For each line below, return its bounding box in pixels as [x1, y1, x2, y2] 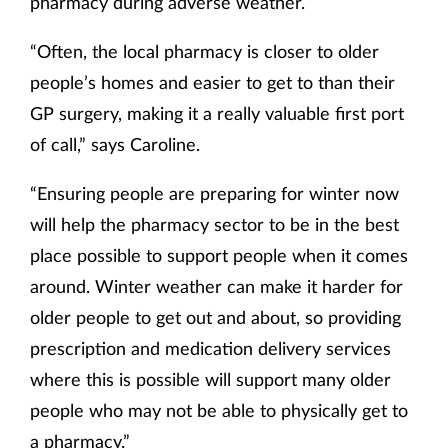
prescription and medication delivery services [30, 337, 391, 360]
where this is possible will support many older [30, 368, 391, 391]
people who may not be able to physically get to [30, 399, 408, 422]
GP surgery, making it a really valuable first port [30, 102, 404, 125]
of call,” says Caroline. [30, 133, 200, 156]
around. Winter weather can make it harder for [30, 275, 403, 298]
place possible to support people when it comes [30, 244, 408, 267]
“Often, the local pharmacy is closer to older [30, 40, 379, 63]
